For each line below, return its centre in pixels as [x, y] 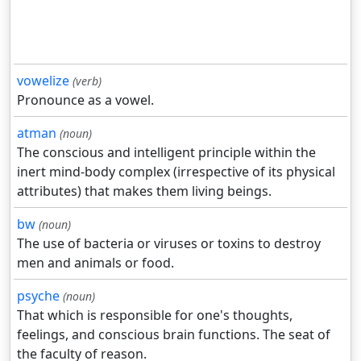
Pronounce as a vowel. [85, 100]
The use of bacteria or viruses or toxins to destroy [169, 244]
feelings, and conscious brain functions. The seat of [174, 335]
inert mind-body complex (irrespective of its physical [176, 172]
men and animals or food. [95, 263]
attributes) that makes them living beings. [144, 191]
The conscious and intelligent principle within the [166, 153]
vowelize [43, 81]
